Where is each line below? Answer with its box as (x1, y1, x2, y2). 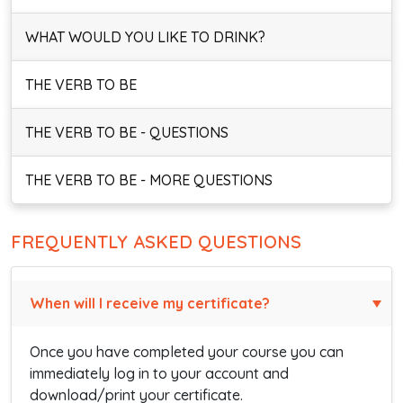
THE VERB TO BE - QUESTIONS (25, 123, 228, 141)
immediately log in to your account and (30, 364, 289, 382)
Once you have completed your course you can (30, 343, 344, 361)
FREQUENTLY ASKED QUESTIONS (11, 230, 301, 253)
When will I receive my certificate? (30, 294, 270, 312)
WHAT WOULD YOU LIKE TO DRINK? (25, 28, 265, 46)
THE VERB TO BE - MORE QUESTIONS (25, 171, 273, 189)
